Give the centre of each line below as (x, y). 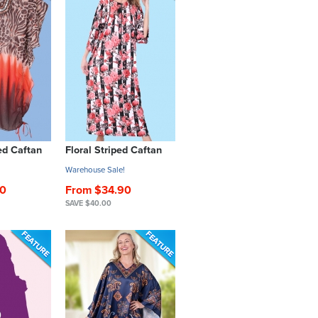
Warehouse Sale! (95, 170)
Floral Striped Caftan (114, 150)
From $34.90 (98, 191)
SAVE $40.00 (88, 204)
